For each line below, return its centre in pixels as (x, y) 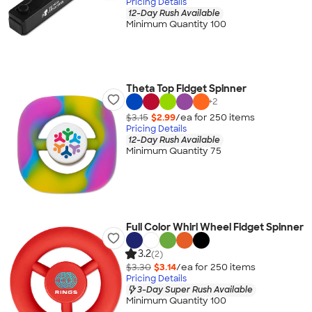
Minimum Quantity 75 (173, 151)
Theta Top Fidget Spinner (186, 88)
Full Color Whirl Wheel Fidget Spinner (214, 227)
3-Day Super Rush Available (195, 289)
